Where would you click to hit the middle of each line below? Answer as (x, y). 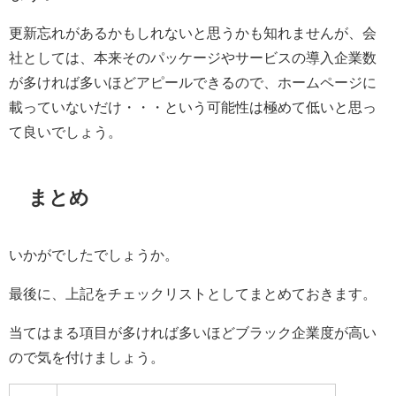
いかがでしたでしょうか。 (94, 255)
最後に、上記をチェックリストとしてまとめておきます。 (193, 293)
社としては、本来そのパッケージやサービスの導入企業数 (193, 57)
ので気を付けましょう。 (87, 357)
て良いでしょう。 (65, 131)
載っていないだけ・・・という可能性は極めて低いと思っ (193, 107)
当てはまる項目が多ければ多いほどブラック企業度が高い (193, 332)
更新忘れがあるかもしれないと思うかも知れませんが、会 (193, 32)
